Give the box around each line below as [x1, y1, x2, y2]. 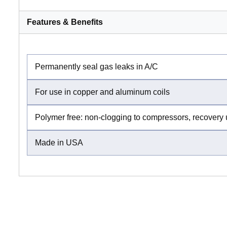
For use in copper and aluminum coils [35, 87, 170, 96]
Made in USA [35, 138, 83, 147]
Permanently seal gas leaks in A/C [35, 62, 158, 71]
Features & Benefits [27, 17, 103, 26]
